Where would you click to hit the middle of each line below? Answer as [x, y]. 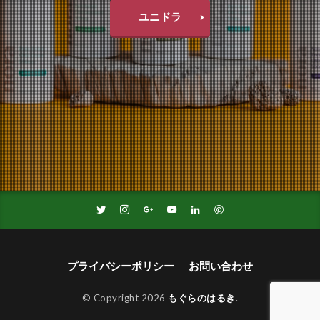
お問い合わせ [221, 265]
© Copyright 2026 [125, 297]
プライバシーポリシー [121, 265]
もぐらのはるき [202, 297]
